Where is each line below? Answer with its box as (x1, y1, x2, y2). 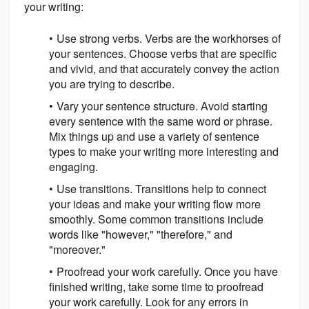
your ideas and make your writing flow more (49, 196, 261, 212)
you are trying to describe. (49, 76, 175, 92)
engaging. (49, 159, 98, 175)
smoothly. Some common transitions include (49, 211, 263, 228)
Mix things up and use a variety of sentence (49, 128, 259, 145)
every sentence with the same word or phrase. (49, 113, 272, 130)
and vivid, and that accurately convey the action (49, 61, 279, 77)
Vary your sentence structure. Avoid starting (57, 98, 268, 114)
